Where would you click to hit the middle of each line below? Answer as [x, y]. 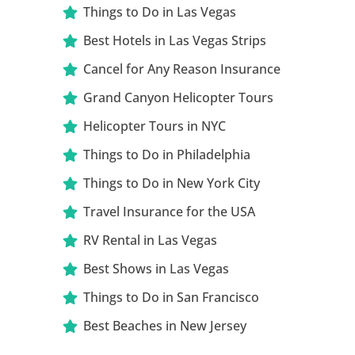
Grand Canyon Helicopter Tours [179, 97]
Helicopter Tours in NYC [155, 126]
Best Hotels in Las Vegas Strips [175, 40]
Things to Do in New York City [172, 183]
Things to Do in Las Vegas [160, 11]
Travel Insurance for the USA [170, 211]
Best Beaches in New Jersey [165, 325]
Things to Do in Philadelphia [167, 154]
